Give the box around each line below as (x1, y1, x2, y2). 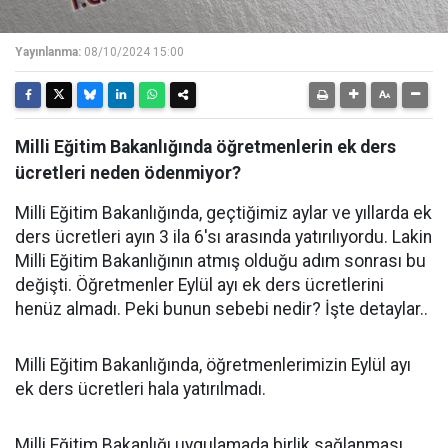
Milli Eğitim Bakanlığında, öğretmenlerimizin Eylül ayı (15, 355, 411, 375)
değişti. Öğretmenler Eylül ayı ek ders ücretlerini (15, 275, 384, 295)
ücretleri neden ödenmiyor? (15, 163, 241, 183)
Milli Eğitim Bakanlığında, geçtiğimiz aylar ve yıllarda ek (15, 203, 432, 223)
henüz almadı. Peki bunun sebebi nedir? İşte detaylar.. (15, 299, 428, 319)
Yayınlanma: (15, 45, 81, 59)
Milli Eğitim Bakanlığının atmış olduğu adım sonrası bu (15, 251, 426, 271)
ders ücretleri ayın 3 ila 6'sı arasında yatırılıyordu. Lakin (15, 227, 432, 247)
